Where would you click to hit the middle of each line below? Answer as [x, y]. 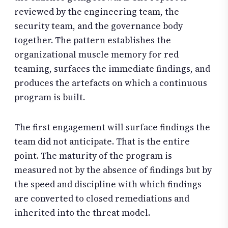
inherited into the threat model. [82, 213]
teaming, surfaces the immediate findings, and [112, 68]
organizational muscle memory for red [96, 54]
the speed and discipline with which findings [108, 184]
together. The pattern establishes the [93, 40]
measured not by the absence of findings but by [113, 170]
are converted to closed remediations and [102, 199]
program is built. [50, 97]
